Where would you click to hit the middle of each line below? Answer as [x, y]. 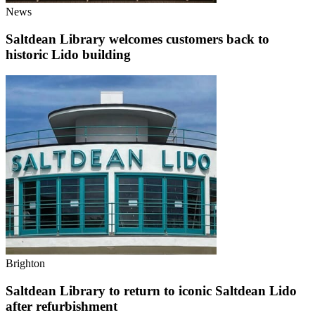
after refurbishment [62, 306]
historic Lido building [68, 54]
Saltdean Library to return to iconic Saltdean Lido [151, 291]
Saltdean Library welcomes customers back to [137, 39]
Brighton [25, 264]
